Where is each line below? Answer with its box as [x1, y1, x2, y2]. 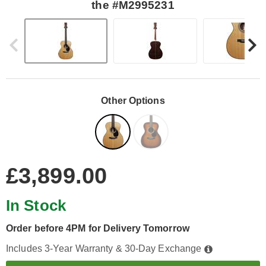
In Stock [6, 197, 66, 214]
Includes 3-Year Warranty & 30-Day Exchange [6, 243, 204, 254]
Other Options [101, 96, 165, 106]
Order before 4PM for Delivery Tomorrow [6, 223, 189, 233]
